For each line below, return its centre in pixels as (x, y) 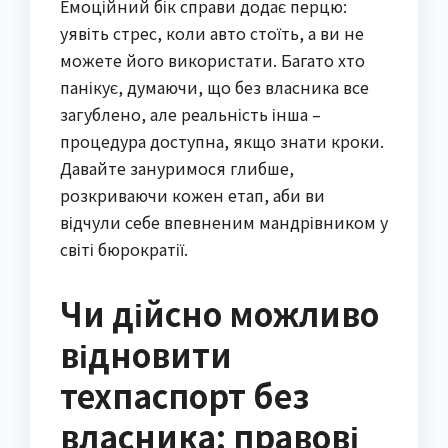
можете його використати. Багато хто (212, 59)
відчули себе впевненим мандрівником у (224, 221)
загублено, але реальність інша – (190, 113)
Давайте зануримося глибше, (177, 167)
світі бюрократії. (124, 248)
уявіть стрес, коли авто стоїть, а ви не (212, 32)
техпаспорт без (184, 394)
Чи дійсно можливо (219, 312)
